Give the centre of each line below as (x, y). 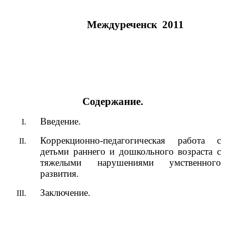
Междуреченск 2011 (94, 25)
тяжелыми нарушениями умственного (131, 163)
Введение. (61, 122)
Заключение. (65, 193)
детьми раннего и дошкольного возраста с (131, 152)
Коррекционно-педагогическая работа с (131, 141)
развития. (60, 174)
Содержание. (113, 102)
